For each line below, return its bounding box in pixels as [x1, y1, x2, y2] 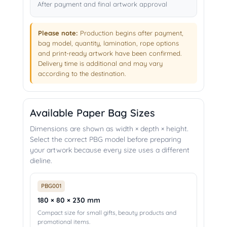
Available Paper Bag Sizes [30, 106, 155, 120]
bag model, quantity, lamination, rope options [38, 39, 179, 48]
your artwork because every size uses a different [30, 145, 190, 155]
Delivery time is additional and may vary [38, 59, 163, 68]
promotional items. [37, 218, 90, 226]
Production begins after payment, [78, 29, 183, 37]
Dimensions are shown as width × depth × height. [30, 124, 188, 134]
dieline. [30, 156, 52, 166]
